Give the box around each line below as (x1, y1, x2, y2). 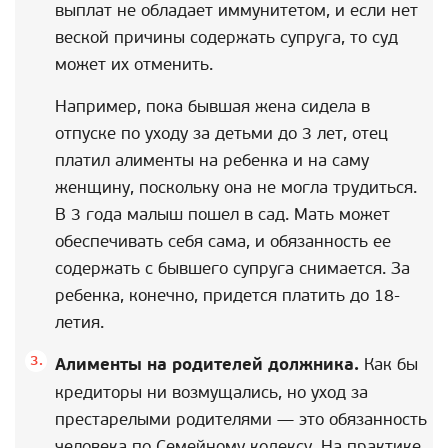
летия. (55, 312, 104, 333)
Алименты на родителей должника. (55, 354, 359, 376)
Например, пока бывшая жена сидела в (55, 96, 370, 117)
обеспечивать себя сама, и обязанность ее (55, 231, 391, 252)
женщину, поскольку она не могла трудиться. (55, 177, 417, 198)
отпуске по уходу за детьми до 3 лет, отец (55, 123, 388, 144)
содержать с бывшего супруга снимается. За (55, 258, 410, 279)
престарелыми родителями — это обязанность (55, 409, 427, 430)
